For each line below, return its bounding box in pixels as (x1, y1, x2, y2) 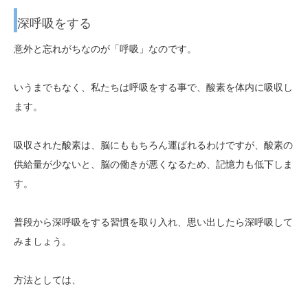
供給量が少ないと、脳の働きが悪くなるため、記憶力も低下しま (14, 158, 293, 170)
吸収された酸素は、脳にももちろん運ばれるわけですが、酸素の (14, 139, 293, 151)
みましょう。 (14, 235, 71, 247)
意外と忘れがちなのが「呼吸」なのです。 (14, 43, 197, 54)
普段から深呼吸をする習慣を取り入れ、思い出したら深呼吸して (14, 216, 293, 228)
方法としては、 (14, 274, 81, 285)
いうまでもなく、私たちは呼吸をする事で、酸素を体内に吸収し (14, 81, 293, 93)
